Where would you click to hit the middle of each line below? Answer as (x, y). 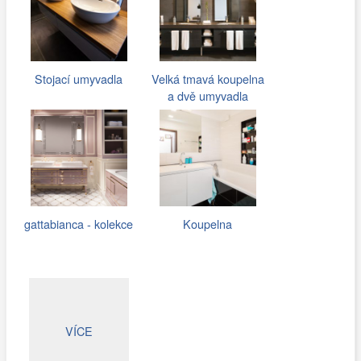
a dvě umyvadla (207, 96)
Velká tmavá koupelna (207, 79)
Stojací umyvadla (79, 79)
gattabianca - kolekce (79, 224)
